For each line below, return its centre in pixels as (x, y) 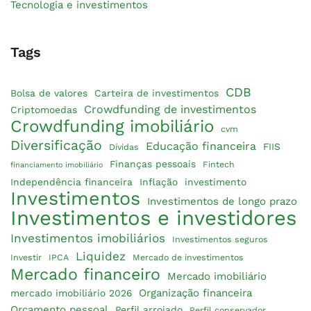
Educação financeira (201, 146)
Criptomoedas (44, 109)
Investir (26, 257)
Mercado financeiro (85, 274)
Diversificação (56, 145)
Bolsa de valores (49, 93)
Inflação (159, 182)
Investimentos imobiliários (88, 238)
